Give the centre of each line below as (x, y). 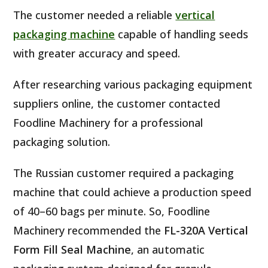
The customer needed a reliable (95, 15)
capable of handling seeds (182, 34)
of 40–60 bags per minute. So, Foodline (112, 211)
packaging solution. (62, 141)
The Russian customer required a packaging (124, 173)
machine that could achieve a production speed (133, 192)
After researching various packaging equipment (133, 84)
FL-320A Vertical (206, 230)
